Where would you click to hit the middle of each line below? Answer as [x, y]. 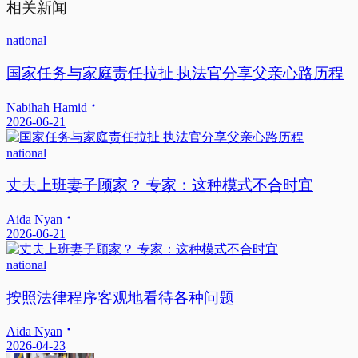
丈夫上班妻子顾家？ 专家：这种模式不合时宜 [160, 185]
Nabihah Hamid [47, 107]
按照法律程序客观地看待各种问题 [120, 297]
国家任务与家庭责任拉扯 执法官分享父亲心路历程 [175, 73]
